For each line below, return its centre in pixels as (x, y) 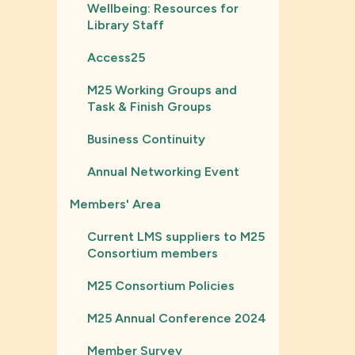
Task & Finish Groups (149, 107)
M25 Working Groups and (162, 90)
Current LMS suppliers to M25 (176, 237)
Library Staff (126, 25)
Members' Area (115, 204)
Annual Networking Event (163, 172)
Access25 (116, 57)
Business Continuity (146, 139)
